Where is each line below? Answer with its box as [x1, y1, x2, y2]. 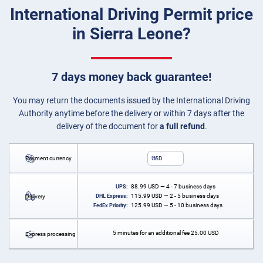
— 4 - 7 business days [159, 183, 216, 190]
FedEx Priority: [93, 203, 129, 209]
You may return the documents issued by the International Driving [13, 96, 250, 106]
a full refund [159, 122, 205, 131]
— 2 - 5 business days [163, 193, 220, 200]
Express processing [25, 231, 76, 238]
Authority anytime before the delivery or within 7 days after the [19, 109, 244, 119]
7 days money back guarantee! [52, 70, 211, 85]
